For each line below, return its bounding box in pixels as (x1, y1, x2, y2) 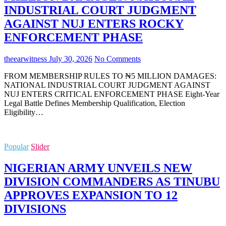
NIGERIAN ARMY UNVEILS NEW (4, 161, 192, 175)
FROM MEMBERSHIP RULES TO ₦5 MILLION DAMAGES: (4, 71, 216, 80)
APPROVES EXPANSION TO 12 (4, 188, 178, 202)
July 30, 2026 (47, 54, 92, 63)
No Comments (94, 54, 141, 63)
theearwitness (4, 54, 47, 63)
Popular (4, 142, 29, 151)
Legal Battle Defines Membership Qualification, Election (4, 98, 185, 107)
